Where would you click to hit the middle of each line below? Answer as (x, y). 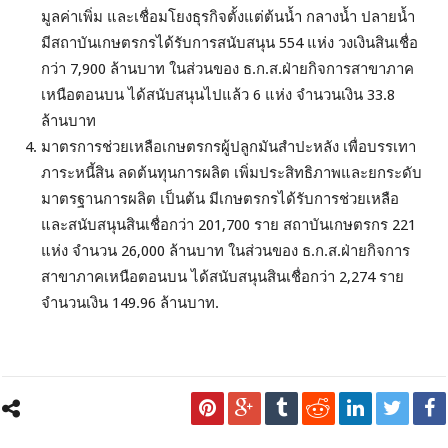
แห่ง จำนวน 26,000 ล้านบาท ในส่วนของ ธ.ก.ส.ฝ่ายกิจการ (226, 251)
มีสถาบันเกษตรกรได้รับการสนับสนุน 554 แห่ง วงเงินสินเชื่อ (230, 43)
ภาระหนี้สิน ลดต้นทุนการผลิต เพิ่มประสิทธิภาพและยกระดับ (232, 173)
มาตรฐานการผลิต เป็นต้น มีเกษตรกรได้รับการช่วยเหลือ (220, 199)
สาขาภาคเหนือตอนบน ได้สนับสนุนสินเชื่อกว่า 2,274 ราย (223, 277)
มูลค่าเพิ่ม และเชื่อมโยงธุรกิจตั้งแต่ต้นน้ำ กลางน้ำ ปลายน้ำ (228, 17)
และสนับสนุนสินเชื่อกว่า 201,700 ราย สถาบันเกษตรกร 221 (229, 225)
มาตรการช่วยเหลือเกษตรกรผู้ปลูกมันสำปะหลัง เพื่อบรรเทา (229, 147)
